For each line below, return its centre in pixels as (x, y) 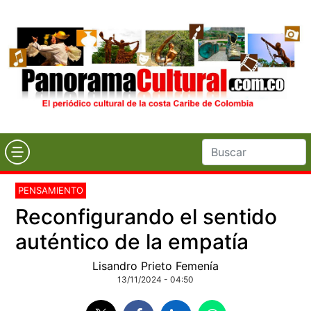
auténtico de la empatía (132, 241)
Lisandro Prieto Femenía (155, 266)
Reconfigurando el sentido (146, 216)
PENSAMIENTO (51, 190)
